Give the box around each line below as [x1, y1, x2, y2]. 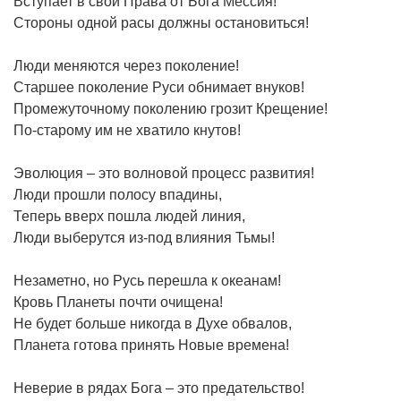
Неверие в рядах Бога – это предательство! [13, 380, 304, 396]
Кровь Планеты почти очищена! [13, 294, 223, 310]
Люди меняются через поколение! [13, 57, 239, 73]
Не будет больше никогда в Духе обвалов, [13, 315, 292, 331]
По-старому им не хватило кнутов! [13, 122, 241, 138]
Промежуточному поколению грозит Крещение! [13, 100, 328, 116]
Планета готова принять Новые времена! [13, 337, 289, 353]
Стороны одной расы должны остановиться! [13, 14, 309, 30]
